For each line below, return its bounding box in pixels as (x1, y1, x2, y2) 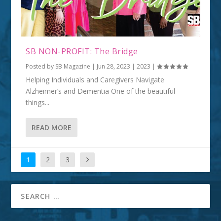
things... (26, 97, 50, 107)
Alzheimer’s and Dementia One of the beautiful (26, 86, 176, 96)
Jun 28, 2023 (97, 62, 131, 71)
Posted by (26, 62, 56, 71)
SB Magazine (55, 62, 91, 71)
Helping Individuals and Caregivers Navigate (26, 74, 165, 84)
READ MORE (32, 122, 72, 132)
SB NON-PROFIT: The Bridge (26, 45, 138, 57)
